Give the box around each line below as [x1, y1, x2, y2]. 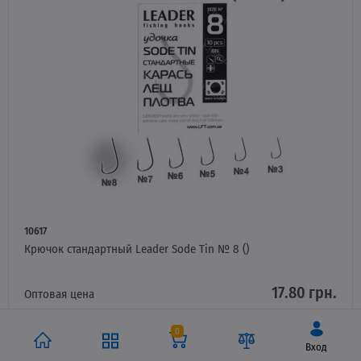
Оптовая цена [24, 284, 94, 302]
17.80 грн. [272, 280, 337, 304]
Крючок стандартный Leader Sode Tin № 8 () [24, 239, 249, 257]
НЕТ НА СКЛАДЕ [194, 325, 272, 342]
